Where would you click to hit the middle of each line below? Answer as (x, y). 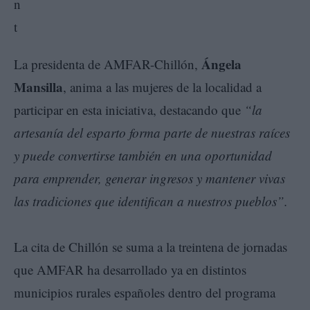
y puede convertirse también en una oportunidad (143, 155)
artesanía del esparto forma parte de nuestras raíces (152, 132)
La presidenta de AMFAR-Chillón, (108, 64)
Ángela (221, 64)
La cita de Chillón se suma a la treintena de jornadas (151, 246)
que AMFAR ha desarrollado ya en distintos (130, 269)
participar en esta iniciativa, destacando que (129, 109)
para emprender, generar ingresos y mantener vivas (149, 178)
